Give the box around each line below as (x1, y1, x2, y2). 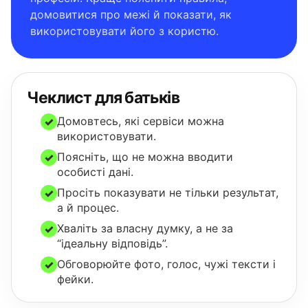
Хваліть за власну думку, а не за (57, 221, 233, 235)
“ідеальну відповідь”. (57, 236, 168, 250)
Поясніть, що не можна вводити (57, 150, 233, 164)
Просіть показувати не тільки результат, (57, 186, 278, 199)
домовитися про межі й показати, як (30, 8, 232, 21)
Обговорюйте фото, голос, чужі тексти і (57, 257, 276, 271)
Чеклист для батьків (27, 88, 179, 107)
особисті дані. (57, 165, 133, 179)
